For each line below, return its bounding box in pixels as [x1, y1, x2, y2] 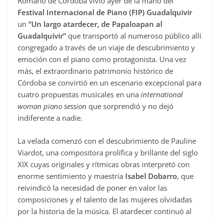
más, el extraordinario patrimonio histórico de [18, 66, 173, 76]
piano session [44, 101, 88, 111]
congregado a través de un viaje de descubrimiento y [18, 43, 195, 53]
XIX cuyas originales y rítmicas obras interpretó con [18, 159, 190, 169]
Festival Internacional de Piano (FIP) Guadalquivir [18, 7, 192, 18]
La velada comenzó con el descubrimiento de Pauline [18, 135, 196, 146]
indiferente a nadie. [18, 113, 83, 123]
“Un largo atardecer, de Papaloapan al [28, 19, 162, 29]
